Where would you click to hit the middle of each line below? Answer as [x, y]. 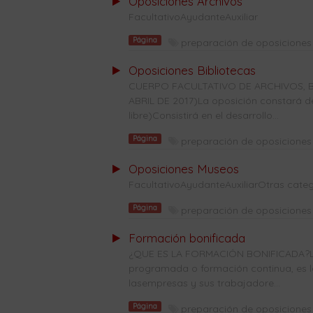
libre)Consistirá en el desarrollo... [203, 115]
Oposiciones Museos [183, 169]
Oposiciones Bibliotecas [192, 70]
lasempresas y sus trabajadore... [204, 283]
